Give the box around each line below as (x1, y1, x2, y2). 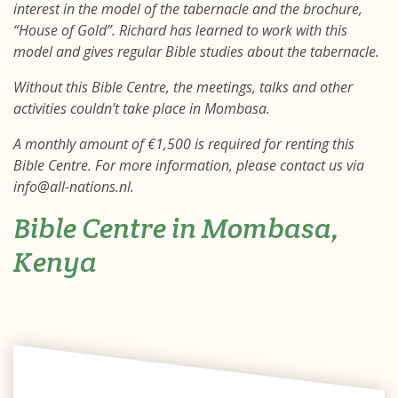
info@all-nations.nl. (13, 177, 134, 196)
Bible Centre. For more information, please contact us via (13, 155, 364, 175)
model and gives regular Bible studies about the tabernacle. (13, 42, 379, 61)
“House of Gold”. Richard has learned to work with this (13, 20, 347, 40)
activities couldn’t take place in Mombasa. (13, 99, 270, 118)
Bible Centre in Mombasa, (13, 210, 339, 246)
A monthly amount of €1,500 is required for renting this (13, 134, 354, 154)
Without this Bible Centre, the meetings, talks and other (13, 77, 353, 97)
